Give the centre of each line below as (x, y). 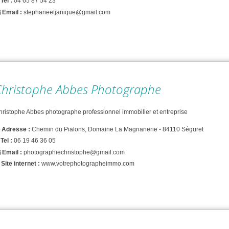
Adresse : (17, 130)
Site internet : (20, 163)
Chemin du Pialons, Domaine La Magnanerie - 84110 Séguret (118, 130)
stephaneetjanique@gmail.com (67, 12)
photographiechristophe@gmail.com (74, 152)
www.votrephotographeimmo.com (88, 163)
